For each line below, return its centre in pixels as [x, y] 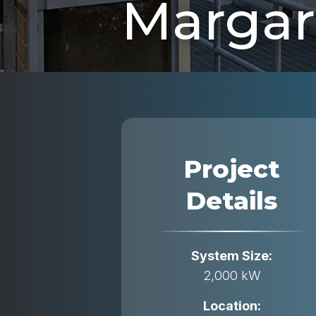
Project [232, 169]
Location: [232, 306]
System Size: [232, 256]
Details [232, 201]
